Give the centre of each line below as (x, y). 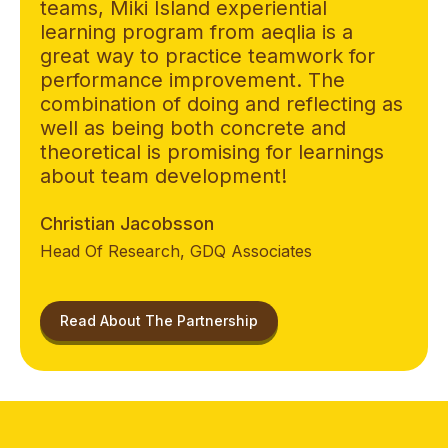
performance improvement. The (192, 79)
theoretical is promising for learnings (212, 151)
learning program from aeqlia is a (196, 31)
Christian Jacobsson (127, 223)
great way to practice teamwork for (207, 55)
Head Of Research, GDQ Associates (176, 250)
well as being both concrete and (193, 127)
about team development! (163, 175)
